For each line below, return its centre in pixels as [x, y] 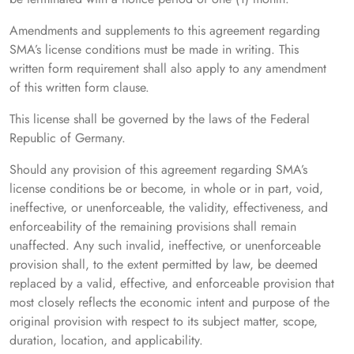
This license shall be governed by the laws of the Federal [160, 119]
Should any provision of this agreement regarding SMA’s [158, 170]
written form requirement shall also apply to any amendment [168, 69]
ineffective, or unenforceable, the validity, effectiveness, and [169, 208]
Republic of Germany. [68, 138]
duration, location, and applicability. [106, 341]
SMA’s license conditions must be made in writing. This [154, 50]
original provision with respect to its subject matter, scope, [164, 322]
